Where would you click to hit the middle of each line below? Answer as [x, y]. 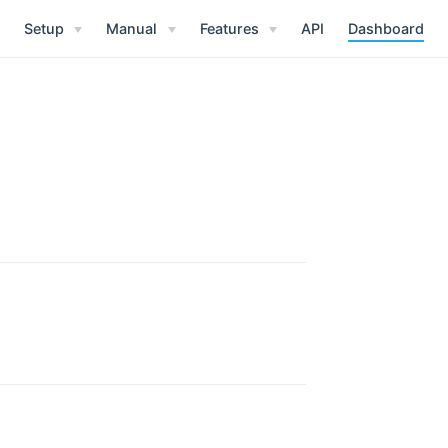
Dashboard [386, 29]
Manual [132, 29]
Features [229, 29]
